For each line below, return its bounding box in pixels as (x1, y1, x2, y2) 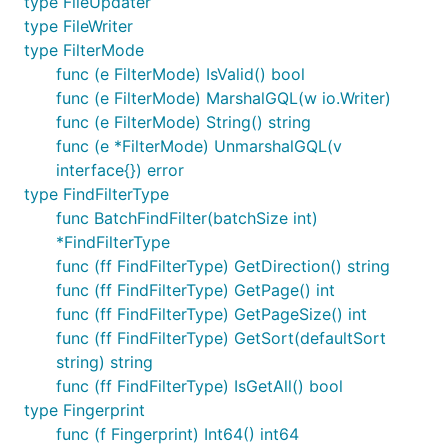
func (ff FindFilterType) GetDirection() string (56, 256, 390, 276)
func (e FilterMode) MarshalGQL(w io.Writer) (56, 88, 391, 108)
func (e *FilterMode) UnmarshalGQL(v (56, 136, 342, 156)
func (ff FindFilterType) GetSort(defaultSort (56, 328, 386, 348)
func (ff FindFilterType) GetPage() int (56, 280, 335, 300)
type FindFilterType (24, 184, 169, 204)
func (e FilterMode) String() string (56, 112, 311, 132)
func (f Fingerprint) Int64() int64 (56, 424, 299, 444)
